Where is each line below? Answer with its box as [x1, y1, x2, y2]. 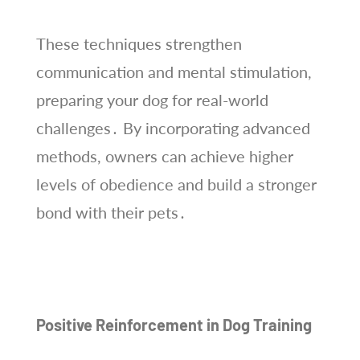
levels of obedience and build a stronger [35, 174, 317, 194]
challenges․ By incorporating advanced [35, 117, 310, 137]
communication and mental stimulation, [35, 61, 312, 81]
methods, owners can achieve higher [35, 145, 293, 166]
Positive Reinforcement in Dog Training [35, 314, 312, 334]
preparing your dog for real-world [35, 89, 268, 109]
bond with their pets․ [35, 202, 186, 222]
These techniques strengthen [35, 33, 242, 53]
